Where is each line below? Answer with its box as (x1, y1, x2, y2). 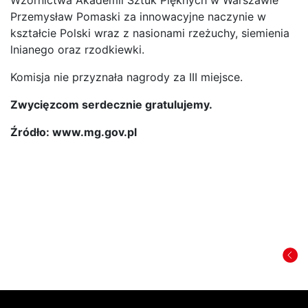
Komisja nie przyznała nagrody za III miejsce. (10, 69, 243, 84)
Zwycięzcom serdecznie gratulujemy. (10, 97, 212, 111)
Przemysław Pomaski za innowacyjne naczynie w (10, 9, 266, 23)
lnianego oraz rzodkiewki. (10, 42, 144, 56)
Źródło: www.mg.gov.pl (10, 124, 137, 139)
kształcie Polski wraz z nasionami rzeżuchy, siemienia (10, 25, 289, 40)
